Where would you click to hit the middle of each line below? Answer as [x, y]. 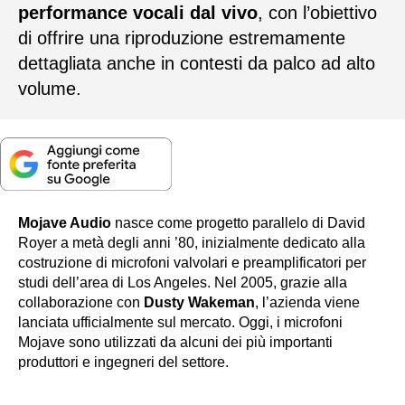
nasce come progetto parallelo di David [238, 223]
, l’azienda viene [307, 303]
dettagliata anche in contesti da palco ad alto [197, 63]
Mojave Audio [65, 223]
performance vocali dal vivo [138, 12]
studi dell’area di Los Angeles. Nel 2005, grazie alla [183, 283]
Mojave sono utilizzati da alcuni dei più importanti [175, 343]
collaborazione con [81, 303]
